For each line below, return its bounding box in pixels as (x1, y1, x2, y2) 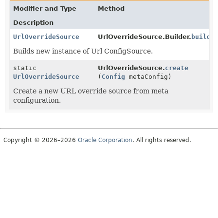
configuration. (13, 96, 61, 104)
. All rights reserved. (132, 136, 191, 144)
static (13, 64, 36, 72)
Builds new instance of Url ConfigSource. (13, 47, 153, 55)
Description (13, 18, 54, 26)
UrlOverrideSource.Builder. (98, 33, 192, 40)
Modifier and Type (13, 4, 76, 12)
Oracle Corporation (78, 136, 132, 144)
